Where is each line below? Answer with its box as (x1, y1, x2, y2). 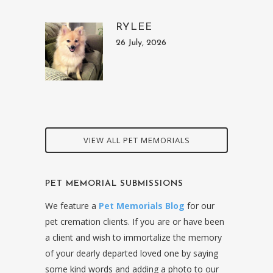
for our (185, 200, 214, 212)
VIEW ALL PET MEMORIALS (83, 135, 190, 146)
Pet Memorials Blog (99, 200, 185, 212)
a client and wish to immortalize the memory (45, 232, 222, 244)
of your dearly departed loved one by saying (45, 247, 218, 260)
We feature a (45, 200, 99, 212)
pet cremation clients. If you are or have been (45, 216, 224, 228)
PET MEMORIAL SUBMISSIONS (45, 179, 183, 189)
